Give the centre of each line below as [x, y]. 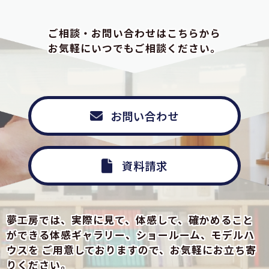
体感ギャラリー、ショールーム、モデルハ [153, 234]
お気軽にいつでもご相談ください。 [134, 48]
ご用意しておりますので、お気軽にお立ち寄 [148, 249]
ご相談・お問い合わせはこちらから [134, 33]
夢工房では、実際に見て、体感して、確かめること [130, 219]
